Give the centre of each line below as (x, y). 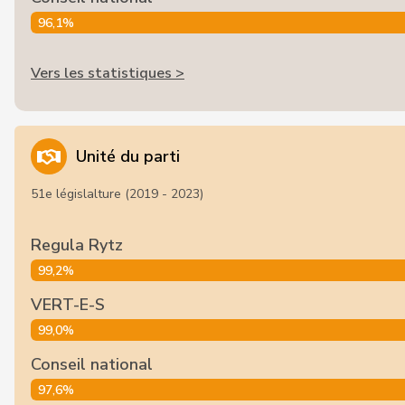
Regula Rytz (77, 245)
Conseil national (92, 364)
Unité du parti (128, 156)
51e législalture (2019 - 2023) (117, 194)
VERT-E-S (68, 305)
